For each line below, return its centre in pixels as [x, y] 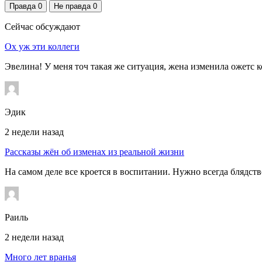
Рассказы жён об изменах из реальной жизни [94, 151]
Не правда [73, 6]
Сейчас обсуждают [42, 26]
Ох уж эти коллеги [42, 46]
